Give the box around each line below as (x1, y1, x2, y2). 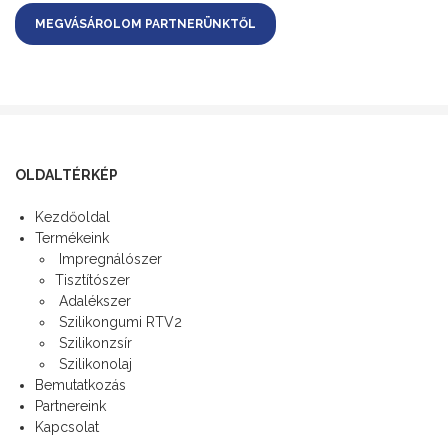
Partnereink (35, 398, 106, 415)
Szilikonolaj (55, 356, 132, 373)
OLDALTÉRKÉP (15, 167, 118, 184)
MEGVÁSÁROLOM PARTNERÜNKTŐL (35, 17, 256, 32)
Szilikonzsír (55, 335, 132, 352)
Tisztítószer (55, 272, 130, 289)
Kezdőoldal (35, 209, 110, 226)
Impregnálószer (55, 251, 162, 268)
